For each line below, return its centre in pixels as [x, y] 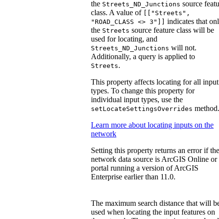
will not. [183, 47]
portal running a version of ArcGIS [145, 168]
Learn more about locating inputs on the [152, 125]
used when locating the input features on [153, 212]
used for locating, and [124, 39]
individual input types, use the [137, 99]
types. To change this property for [143, 90]
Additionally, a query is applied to [143, 56]
